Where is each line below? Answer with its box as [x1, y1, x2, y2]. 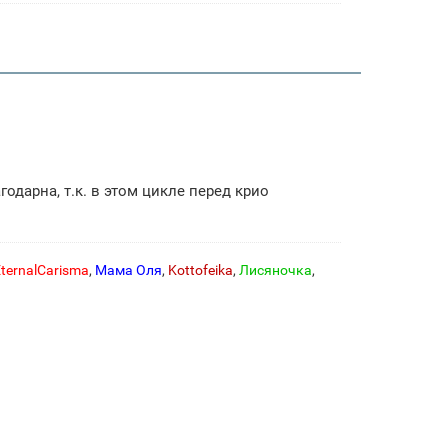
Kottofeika [168, 261, 233, 278]
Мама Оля [95, 261, 162, 278]
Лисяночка [239, 261, 312, 278]
